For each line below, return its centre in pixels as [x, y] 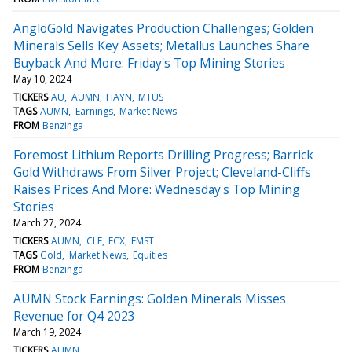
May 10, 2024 [42, 79]
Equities [150, 255]
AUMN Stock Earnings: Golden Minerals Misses [150, 298]
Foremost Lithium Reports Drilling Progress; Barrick [163, 154]
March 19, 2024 [47, 332]
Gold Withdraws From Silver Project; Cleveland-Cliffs [162, 172]
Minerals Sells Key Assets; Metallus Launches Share [161, 45]
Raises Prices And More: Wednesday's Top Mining [157, 189]
